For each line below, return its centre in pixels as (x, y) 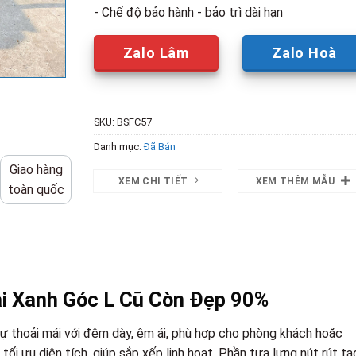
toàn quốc (36, 189)
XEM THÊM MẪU (295, 181)
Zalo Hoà (304, 52)
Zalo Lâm (156, 52)
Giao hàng (36, 169)
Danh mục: (118, 146)
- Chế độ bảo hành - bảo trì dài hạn (188, 12)
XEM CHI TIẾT (153, 181)
